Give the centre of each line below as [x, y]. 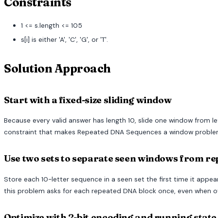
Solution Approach [57, 68]
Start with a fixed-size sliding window [88, 100]
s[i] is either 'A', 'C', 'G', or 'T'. [65, 40]
